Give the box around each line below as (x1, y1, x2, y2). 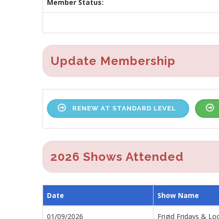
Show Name (157, 190, 199, 200)
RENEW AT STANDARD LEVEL (72, 105, 176, 112)
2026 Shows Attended (50, 149, 184, 164)
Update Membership (50, 53, 175, 68)
